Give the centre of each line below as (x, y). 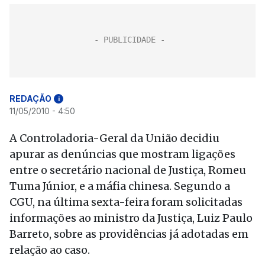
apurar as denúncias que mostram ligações (122, 154)
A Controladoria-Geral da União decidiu (114, 138)
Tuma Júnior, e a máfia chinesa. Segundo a (120, 186)
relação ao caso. (50, 250)
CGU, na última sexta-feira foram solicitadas (126, 202)
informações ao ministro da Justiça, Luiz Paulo (131, 218)
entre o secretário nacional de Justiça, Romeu (128, 170)
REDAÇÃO (30, 98)
